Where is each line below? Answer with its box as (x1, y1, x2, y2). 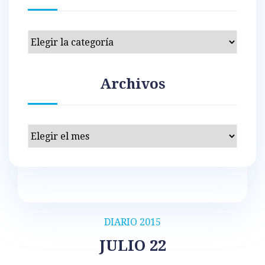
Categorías (27, 32, 75, 44)
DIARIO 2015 (104, 216, 161, 228)
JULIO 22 (99, 237, 166, 255)
